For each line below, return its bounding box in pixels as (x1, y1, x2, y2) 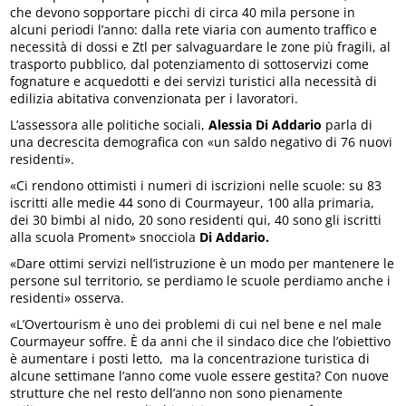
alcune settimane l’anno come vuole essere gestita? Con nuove (10, 367, 390, 385)
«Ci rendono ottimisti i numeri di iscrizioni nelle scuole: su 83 (10, 177, 382, 195)
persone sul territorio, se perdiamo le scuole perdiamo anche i (10, 272, 391, 290)
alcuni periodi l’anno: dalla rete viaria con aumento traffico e (10, 21, 378, 39)
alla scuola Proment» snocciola (10, 228, 200, 246)
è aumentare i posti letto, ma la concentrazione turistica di (10, 350, 371, 368)
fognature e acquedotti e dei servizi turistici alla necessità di (10, 72, 378, 91)
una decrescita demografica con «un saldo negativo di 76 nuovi (10, 133, 393, 151)
